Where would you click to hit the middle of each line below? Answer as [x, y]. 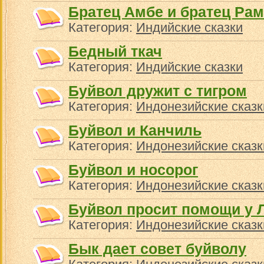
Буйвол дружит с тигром [158, 91]
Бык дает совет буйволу [157, 249]
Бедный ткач [115, 51]
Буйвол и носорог [133, 170]
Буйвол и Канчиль [135, 130]
